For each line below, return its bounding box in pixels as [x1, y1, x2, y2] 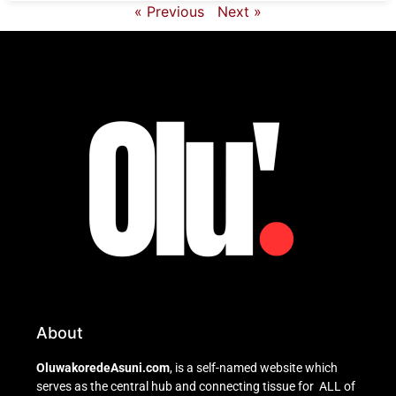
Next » [217, 2, 262, 20]
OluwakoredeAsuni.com [36, 360, 170, 375]
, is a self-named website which [170, 360, 338, 375]
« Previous [134, 2, 204, 20]
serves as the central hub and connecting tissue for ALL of [36, 378, 355, 393]
